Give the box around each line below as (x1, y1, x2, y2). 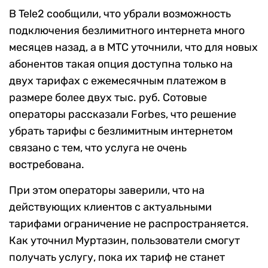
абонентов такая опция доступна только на (9, 57, 233, 71)
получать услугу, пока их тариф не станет (9, 251, 225, 264)
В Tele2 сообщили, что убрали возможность (9, 7, 231, 21)
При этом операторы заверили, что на (9, 184, 205, 197)
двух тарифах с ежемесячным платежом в (9, 74, 226, 88)
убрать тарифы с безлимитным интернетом (9, 124, 233, 138)
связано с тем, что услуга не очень (9, 141, 187, 155)
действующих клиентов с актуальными (9, 200, 212, 214)
